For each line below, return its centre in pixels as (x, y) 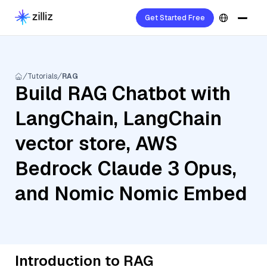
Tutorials (42, 76)
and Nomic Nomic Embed (131, 193)
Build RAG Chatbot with (123, 93)
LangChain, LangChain (118, 118)
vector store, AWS (96, 143)
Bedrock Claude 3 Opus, (126, 168)
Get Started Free (175, 18)
